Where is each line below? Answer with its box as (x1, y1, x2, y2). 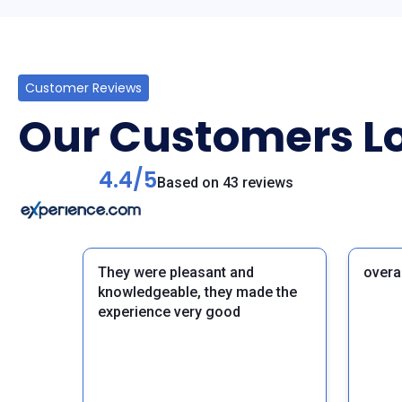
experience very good (98, 303, 240, 321)
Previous (22, 372, 82, 393)
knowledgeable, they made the (98, 284, 297, 301)
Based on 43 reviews (157, 174, 293, 192)
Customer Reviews (25, 79, 142, 98)
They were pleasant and (98, 264, 254, 282)
